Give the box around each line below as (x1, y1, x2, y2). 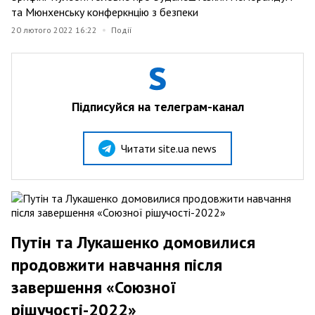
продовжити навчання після (11, 253, 222, 276)
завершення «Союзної (11, 276, 176, 298)
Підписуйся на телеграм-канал (71, 98, 244, 115)
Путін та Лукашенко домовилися (11, 231, 255, 253)
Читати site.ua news (121, 141, 217, 155)
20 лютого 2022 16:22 (11, 24, 97, 35)
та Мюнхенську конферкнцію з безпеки (11, 4, 198, 19)
